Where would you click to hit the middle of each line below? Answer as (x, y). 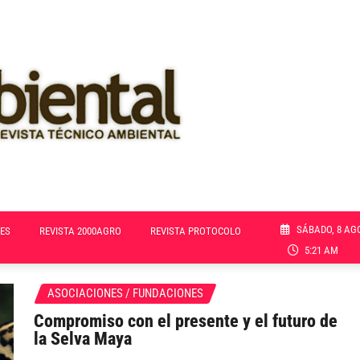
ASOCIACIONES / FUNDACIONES (125, 294)
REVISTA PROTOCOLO (196, 231)
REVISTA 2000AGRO (80, 231)
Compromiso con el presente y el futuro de (186, 320)
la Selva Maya (83, 338)
